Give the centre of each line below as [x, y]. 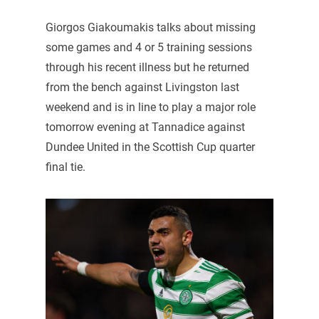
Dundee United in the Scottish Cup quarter [150, 147]
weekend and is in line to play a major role [150, 108]
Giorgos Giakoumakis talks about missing [150, 28]
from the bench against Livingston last [142, 88]
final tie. [65, 167]
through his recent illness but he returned [147, 68]
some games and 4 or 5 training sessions [148, 48]
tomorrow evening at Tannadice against [145, 127]
